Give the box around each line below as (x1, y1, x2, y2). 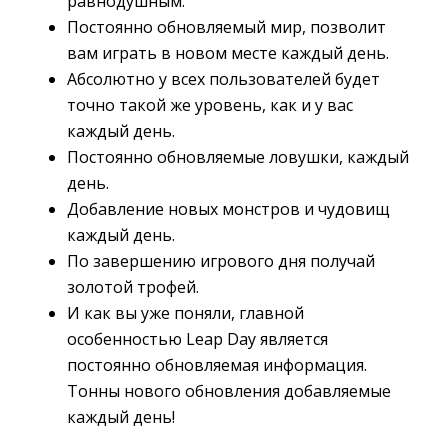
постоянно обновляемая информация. (67, 354, 367, 376)
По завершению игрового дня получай (67, 250, 375, 272)
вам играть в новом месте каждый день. (67, 42, 389, 64)
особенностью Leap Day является (67, 328, 328, 350)
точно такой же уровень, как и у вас (67, 94, 353, 116)
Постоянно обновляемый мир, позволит (67, 16, 386, 38)
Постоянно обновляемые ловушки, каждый (67, 146, 409, 168)
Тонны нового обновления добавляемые (67, 380, 391, 402)
